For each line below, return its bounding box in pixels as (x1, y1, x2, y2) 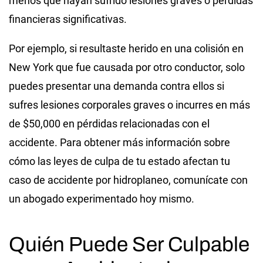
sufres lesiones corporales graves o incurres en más (9, 98, 250, 111)
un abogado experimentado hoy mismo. (9, 192, 194, 205)
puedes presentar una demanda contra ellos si (9, 79, 224, 92)
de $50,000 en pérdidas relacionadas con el (9, 117, 210, 130)
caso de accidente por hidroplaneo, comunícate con (9, 173, 248, 186)
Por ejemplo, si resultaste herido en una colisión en (9, 42, 244, 55)
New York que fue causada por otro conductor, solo (9, 60, 245, 73)
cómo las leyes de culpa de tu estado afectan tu (9, 154, 230, 167)
